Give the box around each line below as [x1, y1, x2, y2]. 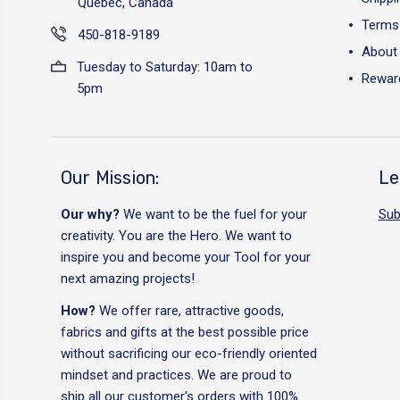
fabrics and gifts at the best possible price [60, 324, 309, 340]
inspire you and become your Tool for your [60, 249, 311, 265]
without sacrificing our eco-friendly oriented [60, 346, 317, 362]
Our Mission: [60, 167, 160, 188]
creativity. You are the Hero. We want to [60, 228, 292, 244]
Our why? [60, 206, 123, 222]
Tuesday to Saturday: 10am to [77, 58, 254, 75]
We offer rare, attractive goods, [98, 303, 284, 319]
